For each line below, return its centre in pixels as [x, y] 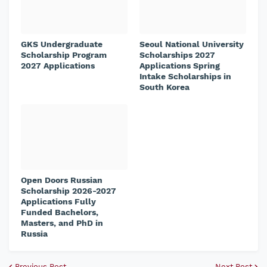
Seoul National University [192, 44]
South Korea [164, 87]
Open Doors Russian [62, 180]
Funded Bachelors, [60, 212]
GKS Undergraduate [62, 44]
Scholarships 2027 [177, 55]
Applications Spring [180, 66]
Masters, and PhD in [62, 223]
